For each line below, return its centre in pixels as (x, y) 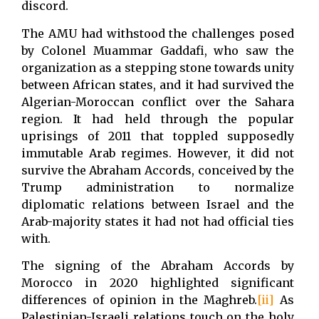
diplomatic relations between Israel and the (158, 204)
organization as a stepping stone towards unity (158, 67)
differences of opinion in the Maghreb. (139, 300)
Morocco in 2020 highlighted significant (158, 283)
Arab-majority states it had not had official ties (158, 221)
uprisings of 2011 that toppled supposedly (158, 136)
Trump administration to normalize (158, 187)
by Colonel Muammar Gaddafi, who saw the (158, 50)
